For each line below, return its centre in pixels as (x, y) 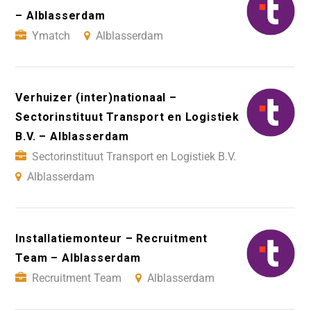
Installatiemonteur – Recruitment (111, 239)
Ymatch (51, 36)
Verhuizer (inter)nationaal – (96, 98)
